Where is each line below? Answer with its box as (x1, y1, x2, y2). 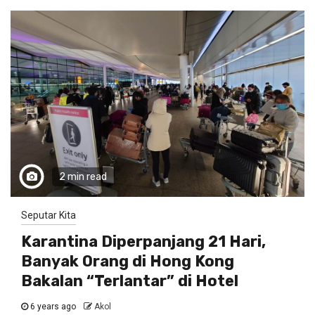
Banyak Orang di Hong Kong (21, 252, 234, 271)
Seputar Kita (21, 210, 76, 221)
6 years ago (28, 302, 78, 311)
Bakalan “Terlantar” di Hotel (21, 271, 238, 290)
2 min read (59, 171, 107, 183)
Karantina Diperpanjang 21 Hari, (21, 232, 266, 251)
